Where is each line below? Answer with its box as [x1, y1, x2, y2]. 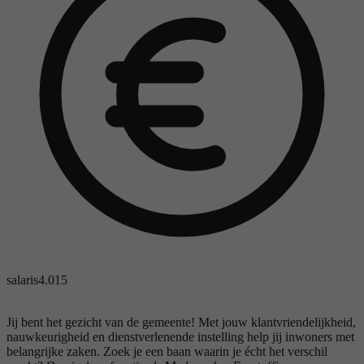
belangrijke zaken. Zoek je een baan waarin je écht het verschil [6, 344, 327, 358]
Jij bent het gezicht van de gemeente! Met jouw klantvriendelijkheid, [6, 314, 356, 329]
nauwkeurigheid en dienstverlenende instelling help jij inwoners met [6, 329, 354, 344]
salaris [6, 272, 38, 287]
